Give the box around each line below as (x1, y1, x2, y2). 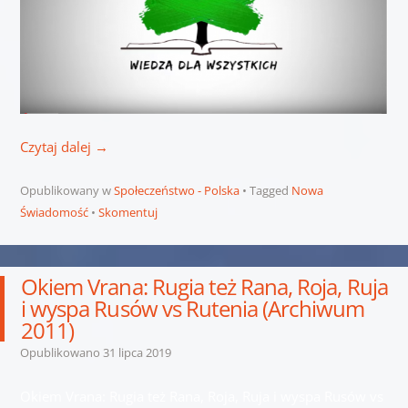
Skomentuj (97, 204, 158, 221)
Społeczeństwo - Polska (113, 182, 240, 199)
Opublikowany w (19, 182, 114, 199)
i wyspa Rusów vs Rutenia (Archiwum (21, 293, 365, 324)
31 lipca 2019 (102, 344, 171, 362)
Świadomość (19, 204, 88, 221)
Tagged (249, 182, 291, 199)
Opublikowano (19, 344, 103, 362)
